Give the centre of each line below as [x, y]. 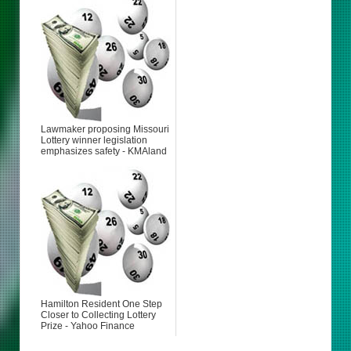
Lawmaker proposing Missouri [105, 129]
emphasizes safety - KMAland [104, 151]
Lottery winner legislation [94, 140]
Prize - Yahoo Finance [88, 326]
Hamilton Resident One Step [101, 304]
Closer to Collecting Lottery [98, 315]
